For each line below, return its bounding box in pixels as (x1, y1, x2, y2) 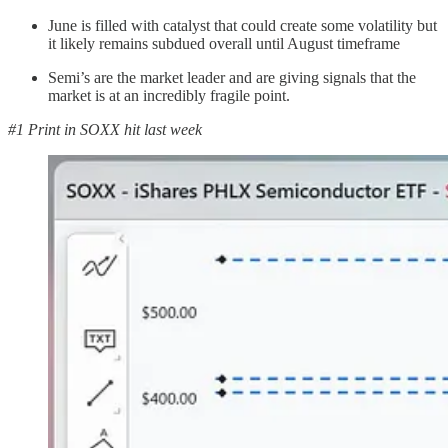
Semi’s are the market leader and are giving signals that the (48, 68, 416, 86)
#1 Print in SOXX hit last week (8, 120, 202, 138)
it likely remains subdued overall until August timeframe (48, 34, 400, 52)
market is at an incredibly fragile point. (48, 86, 290, 104)
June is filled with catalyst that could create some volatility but (48, 16, 437, 34)
